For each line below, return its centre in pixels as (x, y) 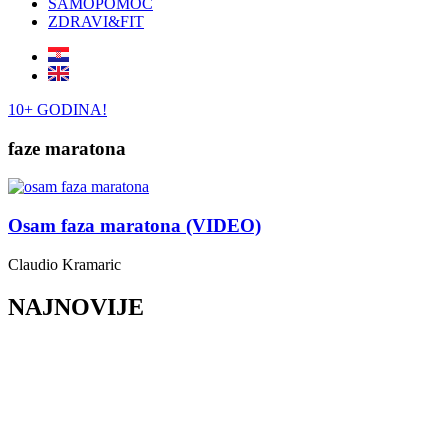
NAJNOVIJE (76, 306)
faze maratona (67, 148)
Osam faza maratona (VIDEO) (134, 226)
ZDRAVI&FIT (96, 21)
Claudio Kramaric (64, 264)
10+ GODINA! (57, 109)
